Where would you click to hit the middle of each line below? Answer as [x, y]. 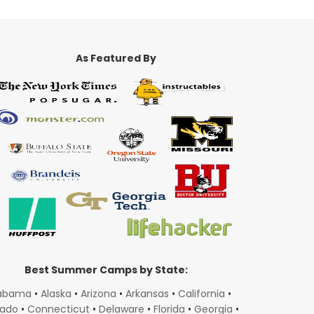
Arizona [98, 294]
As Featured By [116, 58]
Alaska [56, 294]
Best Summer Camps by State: [106, 270]
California [201, 294]
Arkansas [147, 294]
